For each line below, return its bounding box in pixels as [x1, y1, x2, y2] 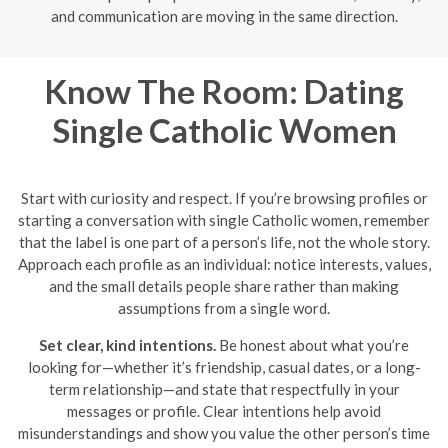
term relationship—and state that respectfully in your [48, 380, 400, 398]
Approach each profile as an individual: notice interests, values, [17, 255, 431, 273]
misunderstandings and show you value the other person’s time [18, 424, 430, 442]
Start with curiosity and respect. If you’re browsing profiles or [20, 189, 428, 207]
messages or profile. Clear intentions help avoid [67, 402, 381, 420]
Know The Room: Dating [44, 70, 404, 111]
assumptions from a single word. [118, 299, 330, 317]
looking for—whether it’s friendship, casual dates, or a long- [27, 358, 421, 376]
